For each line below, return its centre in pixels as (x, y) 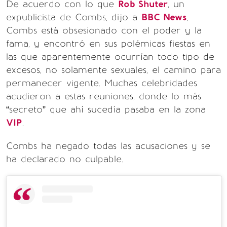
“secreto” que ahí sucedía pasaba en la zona (106, 110)
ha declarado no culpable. (65, 159)
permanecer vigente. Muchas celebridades (102, 83)
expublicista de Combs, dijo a (74, 17)
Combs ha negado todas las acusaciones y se (108, 146)
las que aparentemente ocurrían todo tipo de (110, 57)
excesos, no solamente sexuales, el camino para (113, 70)
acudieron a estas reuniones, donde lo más (104, 97)
